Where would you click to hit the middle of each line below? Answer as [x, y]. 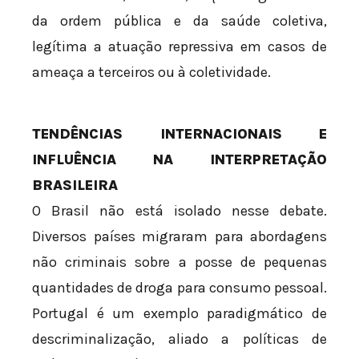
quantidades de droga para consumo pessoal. [179, 288]
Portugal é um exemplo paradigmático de [179, 314]
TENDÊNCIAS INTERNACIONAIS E [179, 134]
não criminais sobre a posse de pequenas [179, 262]
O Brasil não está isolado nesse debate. [179, 211]
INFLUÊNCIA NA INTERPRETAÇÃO [179, 160]
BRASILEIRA [75, 186]
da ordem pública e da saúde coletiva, [179, 21]
